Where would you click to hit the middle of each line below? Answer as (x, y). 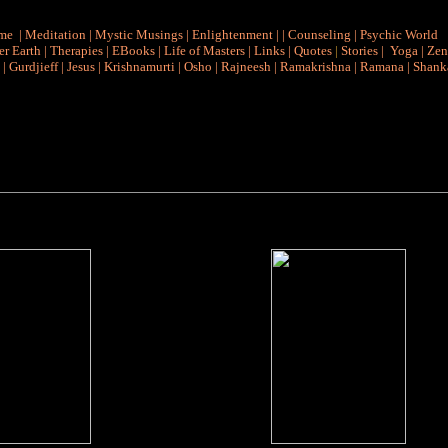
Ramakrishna (315, 66)
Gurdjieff (33, 66)
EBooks (133, 50)
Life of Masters (204, 50)
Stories (359, 50)
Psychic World (399, 34)
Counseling (319, 34)
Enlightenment (232, 34)
